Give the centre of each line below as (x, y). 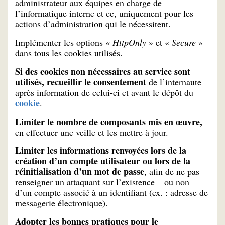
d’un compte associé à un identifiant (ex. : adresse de (111, 193)
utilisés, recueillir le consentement (82, 82)
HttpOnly (128, 42)
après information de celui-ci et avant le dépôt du (104, 92)
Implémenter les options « (63, 42)
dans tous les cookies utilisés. (69, 52)
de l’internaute (175, 82)
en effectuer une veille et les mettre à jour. (92, 132)
